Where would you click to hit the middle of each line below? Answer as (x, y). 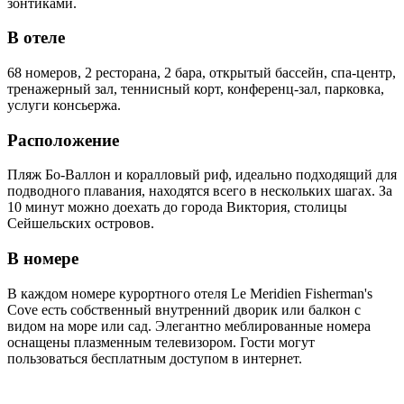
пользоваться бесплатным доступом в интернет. (155, 358)
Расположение (63, 140)
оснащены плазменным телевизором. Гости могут (161, 342)
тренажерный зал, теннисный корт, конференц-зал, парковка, (196, 88)
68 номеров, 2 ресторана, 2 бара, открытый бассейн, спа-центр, (202, 72)
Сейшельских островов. (81, 224)
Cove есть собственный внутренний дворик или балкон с (184, 309)
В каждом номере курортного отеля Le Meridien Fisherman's (190, 293)
